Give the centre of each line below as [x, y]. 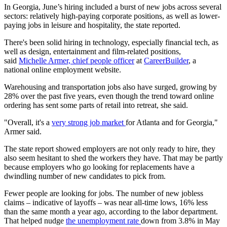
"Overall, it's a [28, 123]
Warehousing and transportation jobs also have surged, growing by [110, 87]
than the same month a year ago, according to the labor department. [111, 212]
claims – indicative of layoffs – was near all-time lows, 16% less [106, 203]
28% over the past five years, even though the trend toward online [109, 96]
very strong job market [89, 123]
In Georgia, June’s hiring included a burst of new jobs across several [113, 7]
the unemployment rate [103, 221]
